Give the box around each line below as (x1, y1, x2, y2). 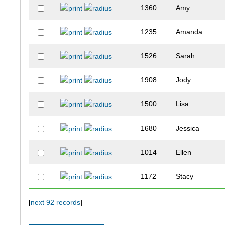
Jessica (176, 124, 200, 133)
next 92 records (31, 198, 81, 207)
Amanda (176, 28, 203, 36)
